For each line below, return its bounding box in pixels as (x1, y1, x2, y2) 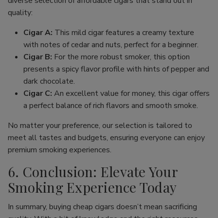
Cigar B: (23, 52, 52, 62)
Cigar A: (23, 27, 53, 38)
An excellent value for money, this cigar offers (52, 88, 210, 99)
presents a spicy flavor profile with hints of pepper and (23, 64, 209, 74)
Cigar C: (23, 88, 52, 99)
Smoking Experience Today (8, 178, 177, 196)
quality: (8, 7, 33, 18)
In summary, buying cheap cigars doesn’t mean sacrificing (8, 201, 197, 212)
